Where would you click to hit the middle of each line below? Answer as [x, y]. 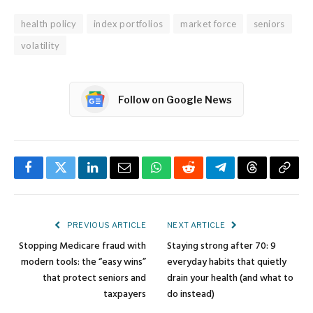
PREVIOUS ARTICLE [105, 225]
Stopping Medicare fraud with [82, 247]
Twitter [78, 178]
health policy [49, 24]
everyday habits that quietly [227, 263]
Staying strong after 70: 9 [221, 247]
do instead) [191, 295]
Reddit [204, 178]
